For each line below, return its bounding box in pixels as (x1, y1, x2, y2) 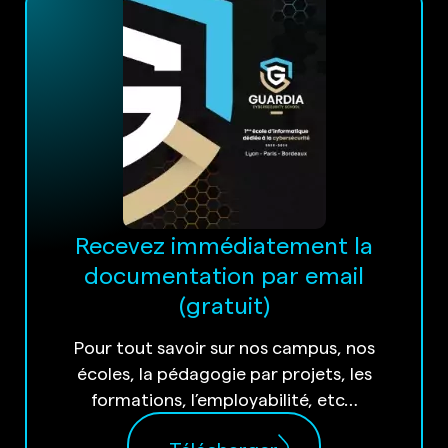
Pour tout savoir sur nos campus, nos (73, 335, 375, 358)
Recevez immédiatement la (75, 228, 373, 259)
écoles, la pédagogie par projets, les (76, 361, 372, 384)
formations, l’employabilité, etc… (90, 387, 358, 410)
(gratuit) (178, 288, 270, 319)
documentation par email (84, 258, 364, 289)
